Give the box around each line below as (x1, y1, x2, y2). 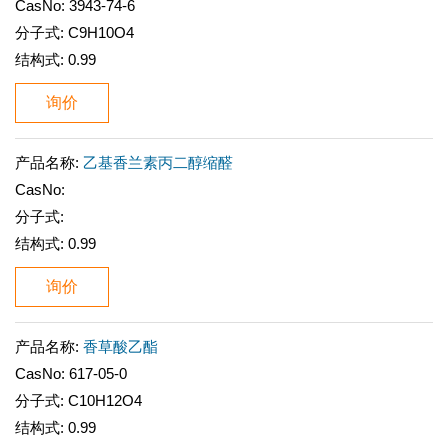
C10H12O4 (68, 392, 142, 409)
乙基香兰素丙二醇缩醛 (83, 154, 233, 171)
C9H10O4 (68, 24, 134, 41)
